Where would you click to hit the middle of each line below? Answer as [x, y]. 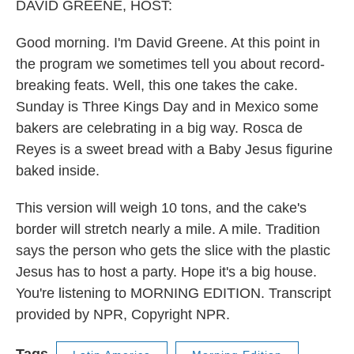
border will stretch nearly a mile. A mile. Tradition [168, 229]
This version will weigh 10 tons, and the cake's [161, 208]
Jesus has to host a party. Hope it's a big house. [166, 272]
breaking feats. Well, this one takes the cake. [157, 85]
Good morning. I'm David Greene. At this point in [168, 43]
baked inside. [58, 171]
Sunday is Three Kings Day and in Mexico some [167, 107]
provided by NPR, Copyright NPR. [123, 314]
